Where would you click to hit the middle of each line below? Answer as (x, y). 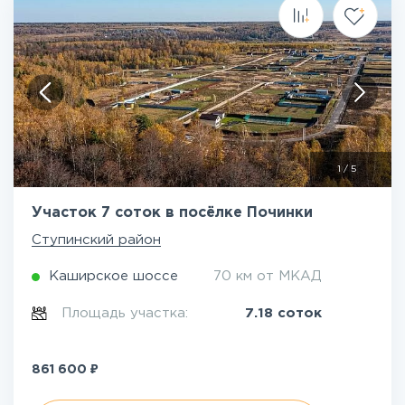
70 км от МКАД (268, 276)
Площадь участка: (127, 313)
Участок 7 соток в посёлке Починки (172, 213)
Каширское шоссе (113, 276)
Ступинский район (96, 240)
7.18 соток (283, 313)
